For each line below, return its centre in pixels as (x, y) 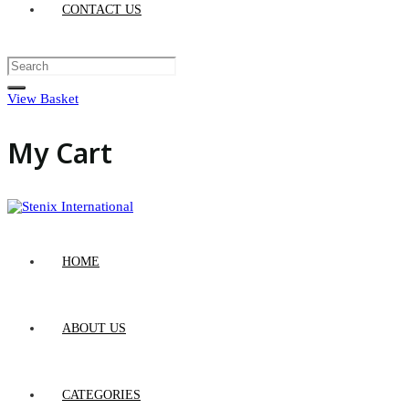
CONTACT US (102, 10)
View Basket (43, 99)
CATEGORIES (101, 395)
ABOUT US (94, 328)
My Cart (60, 153)
